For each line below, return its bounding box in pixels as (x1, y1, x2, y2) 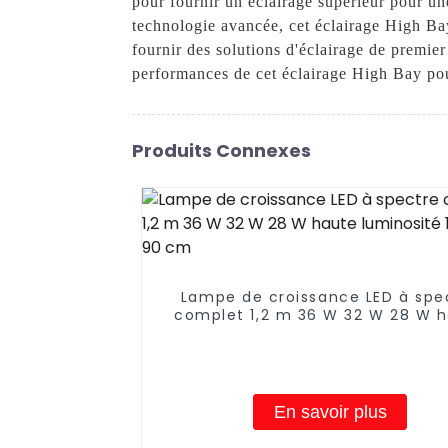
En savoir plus (273, 401, 387, 422)
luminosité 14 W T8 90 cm (221, 322, 440, 343)
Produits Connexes (132, 137, 311, 163)
